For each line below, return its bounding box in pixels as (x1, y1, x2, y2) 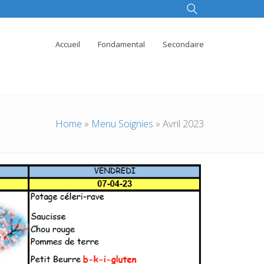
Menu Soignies (91, 117, 153, 130)
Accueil (55, 39, 80, 49)
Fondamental (98, 39, 145, 49)
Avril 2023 (163, 117, 204, 130)
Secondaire (163, 39, 204, 49)
